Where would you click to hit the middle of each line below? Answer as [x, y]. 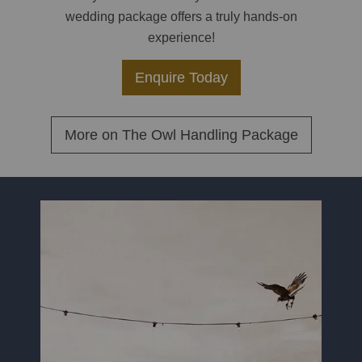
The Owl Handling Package [210, 135]
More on [93, 135]
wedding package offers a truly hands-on [181, 17]
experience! [181, 38]
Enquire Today [181, 78]
